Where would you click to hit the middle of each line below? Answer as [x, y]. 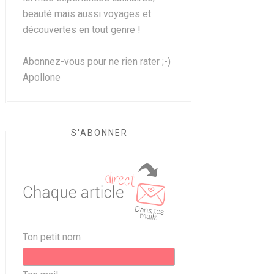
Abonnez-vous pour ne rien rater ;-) [97, 61]
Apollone [42, 77]
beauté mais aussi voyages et [87, 14]
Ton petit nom [52, 237]
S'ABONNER [99, 133]
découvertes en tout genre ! [82, 30]
